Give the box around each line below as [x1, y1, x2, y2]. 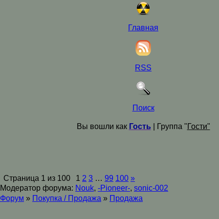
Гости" [187, 122, 210, 131]
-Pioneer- [98, 184, 130, 192]
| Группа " [151, 122, 187, 131]
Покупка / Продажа [32, 194, 101, 202]
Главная [128, 23, 158, 32]
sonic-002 [134, 184, 168, 192]
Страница [3, 174, 41, 182]
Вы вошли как [76, 122, 129, 131]
